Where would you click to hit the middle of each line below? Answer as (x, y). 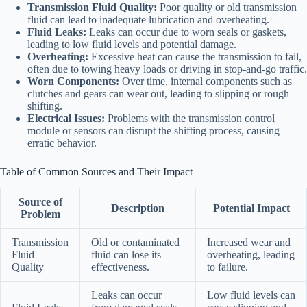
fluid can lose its (126, 255)
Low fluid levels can (251, 295)
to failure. (228, 267)
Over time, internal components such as (206, 81)
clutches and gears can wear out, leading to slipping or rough (158, 93)
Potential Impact (251, 208)
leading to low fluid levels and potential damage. (132, 44)
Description (138, 208)
